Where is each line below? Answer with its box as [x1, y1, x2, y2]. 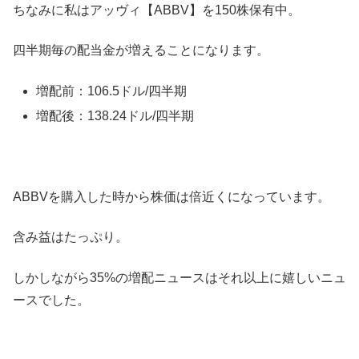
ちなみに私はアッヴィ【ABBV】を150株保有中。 [13, 3, 301, 17]
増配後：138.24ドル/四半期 [36, 108, 195, 123]
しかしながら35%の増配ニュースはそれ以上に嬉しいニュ [13, 270, 346, 284]
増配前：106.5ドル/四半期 [36, 83, 188, 98]
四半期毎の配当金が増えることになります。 [13, 43, 269, 58]
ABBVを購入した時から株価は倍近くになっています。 [13, 189, 330, 204]
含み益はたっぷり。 [13, 230, 128, 244]
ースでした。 [13, 292, 90, 307]
